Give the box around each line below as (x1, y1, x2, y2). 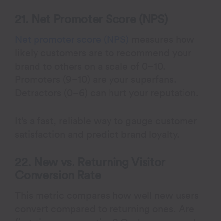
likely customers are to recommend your (15, 48, 192, 58)
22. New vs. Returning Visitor (15, 157, 165, 169)
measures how (129, 35, 195, 45)
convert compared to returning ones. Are (15, 204, 195, 214)
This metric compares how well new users (15, 191, 199, 201)
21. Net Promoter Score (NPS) (15, 14, 168, 26)
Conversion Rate (15, 170, 101, 182)
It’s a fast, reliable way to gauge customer (15, 116, 197, 126)
